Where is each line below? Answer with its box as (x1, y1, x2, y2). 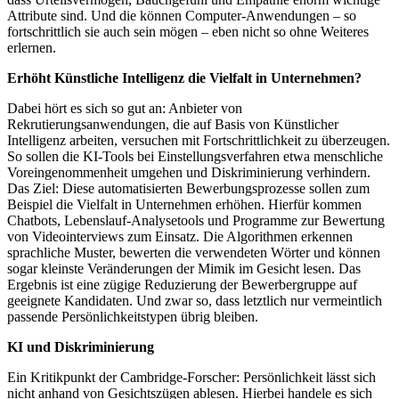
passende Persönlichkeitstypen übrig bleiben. (7, 308, 258, 324)
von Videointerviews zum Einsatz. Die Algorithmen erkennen (7, 228, 353, 244)
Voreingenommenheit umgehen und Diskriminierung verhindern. (7, 164, 370, 180)
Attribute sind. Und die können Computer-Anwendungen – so (7, 7, 356, 23)
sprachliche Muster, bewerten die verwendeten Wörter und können (7, 244, 380, 260)
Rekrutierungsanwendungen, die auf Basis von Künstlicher (7, 116, 338, 132)
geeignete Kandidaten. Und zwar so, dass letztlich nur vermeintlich (7, 292, 382, 308)
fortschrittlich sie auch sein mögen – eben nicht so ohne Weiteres (7, 23, 369, 39)
